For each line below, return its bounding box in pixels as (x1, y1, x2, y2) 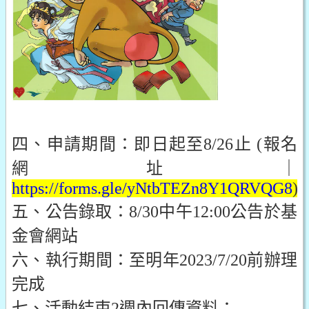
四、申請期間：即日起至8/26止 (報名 (12, 135, 297, 153)
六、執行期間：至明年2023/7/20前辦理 (12, 251, 297, 269)
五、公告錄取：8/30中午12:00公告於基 (12, 203, 297, 221)
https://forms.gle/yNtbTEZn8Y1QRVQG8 (12, 179, 292, 197)
